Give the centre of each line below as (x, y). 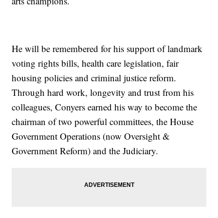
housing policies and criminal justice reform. (94, 78)
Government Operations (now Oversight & (91, 136)
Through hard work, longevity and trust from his (103, 92)
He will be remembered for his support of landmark (107, 49)
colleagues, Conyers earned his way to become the (105, 107)
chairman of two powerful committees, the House (103, 122)
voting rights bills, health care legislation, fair (95, 63)
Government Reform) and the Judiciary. (85, 151)
